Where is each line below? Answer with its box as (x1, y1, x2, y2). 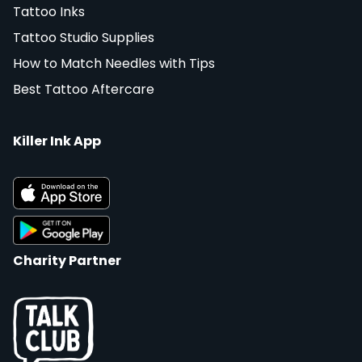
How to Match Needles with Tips (13, 53, 215, 73)
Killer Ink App (13, 131, 101, 150)
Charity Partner (13, 250, 121, 270)
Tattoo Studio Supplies (13, 27, 154, 47)
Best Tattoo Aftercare (13, 79, 154, 99)
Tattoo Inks (13, 2, 85, 21)
